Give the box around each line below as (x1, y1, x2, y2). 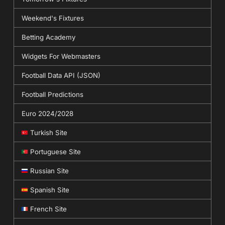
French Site (30, 204, 67, 213)
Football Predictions (21, 90, 83, 98)
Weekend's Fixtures (21, 14, 84, 22)
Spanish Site (30, 185, 69, 194)
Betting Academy (21, 33, 75, 41)
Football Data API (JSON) (21, 71, 100, 79)
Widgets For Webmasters (21, 52, 100, 60)
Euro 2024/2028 (21, 109, 73, 118)
